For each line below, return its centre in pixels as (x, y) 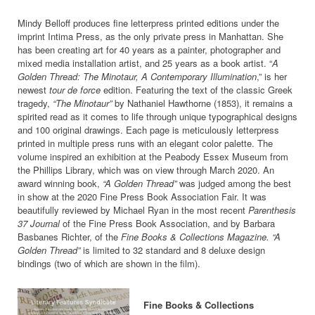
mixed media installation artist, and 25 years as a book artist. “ (145, 63)
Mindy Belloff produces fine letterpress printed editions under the (148, 22)
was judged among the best (234, 183)
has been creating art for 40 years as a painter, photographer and (149, 49)
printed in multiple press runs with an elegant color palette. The (145, 143)
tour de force (75, 89)
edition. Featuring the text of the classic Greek (197, 89)
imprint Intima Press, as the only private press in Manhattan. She (150, 36)
